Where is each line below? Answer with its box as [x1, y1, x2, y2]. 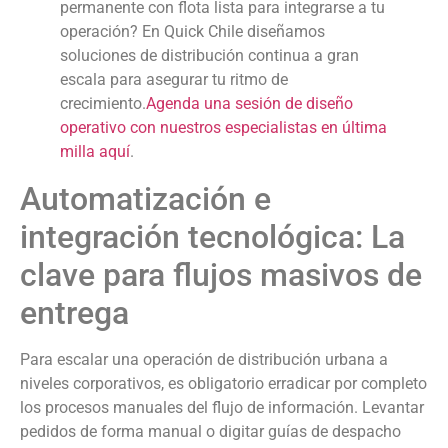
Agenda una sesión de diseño [146, 94, 353, 114]
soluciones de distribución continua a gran [60, 46, 359, 66]
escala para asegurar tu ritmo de [60, 70, 288, 90]
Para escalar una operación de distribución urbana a [20, 350, 388, 370]
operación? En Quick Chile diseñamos [60, 22, 325, 42]
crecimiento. [60, 94, 146, 114]
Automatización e [20, 180, 271, 219]
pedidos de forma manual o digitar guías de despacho [20, 422, 401, 442]
